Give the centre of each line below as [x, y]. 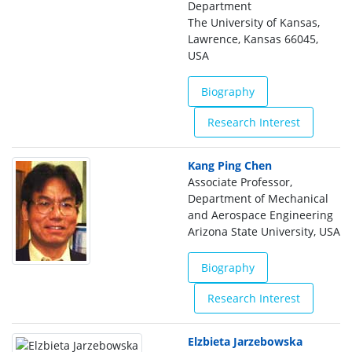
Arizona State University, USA [264, 231]
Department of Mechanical [258, 198]
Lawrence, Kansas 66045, [253, 39]
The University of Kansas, [254, 22]
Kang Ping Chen [230, 165]
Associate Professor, [240, 182]
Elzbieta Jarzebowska [245, 341]
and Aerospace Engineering [260, 215]
